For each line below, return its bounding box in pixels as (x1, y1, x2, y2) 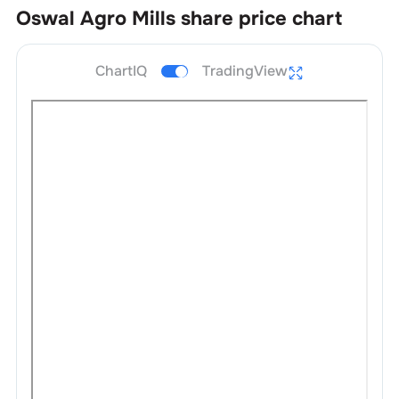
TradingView (202, 61, 288, 80)
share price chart (180, 6, 342, 31)
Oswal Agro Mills (15, 6, 175, 31)
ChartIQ (95, 61, 147, 80)
